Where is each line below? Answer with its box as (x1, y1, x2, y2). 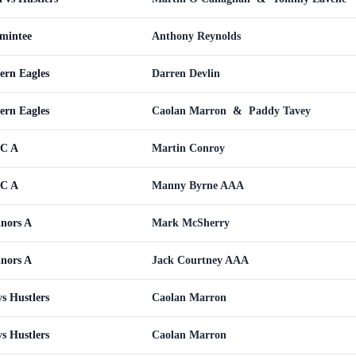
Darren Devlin (152, 68, 220, 79)
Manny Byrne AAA (152, 180, 244, 192)
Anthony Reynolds (152, 30, 241, 42)
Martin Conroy (152, 142, 225, 154)
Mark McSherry (152, 217, 230, 229)
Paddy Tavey (249, 105, 311, 117)
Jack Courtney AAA (152, 254, 249, 266)
